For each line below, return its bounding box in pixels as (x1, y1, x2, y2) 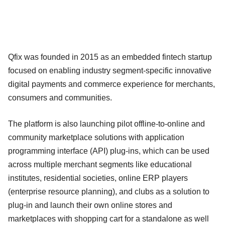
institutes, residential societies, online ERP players (8, 173, 188, 182)
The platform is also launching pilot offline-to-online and (8, 119, 205, 128)
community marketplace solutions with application (8, 133, 184, 142)
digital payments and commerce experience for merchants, (8, 79, 215, 88)
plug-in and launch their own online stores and (8, 200, 172, 209)
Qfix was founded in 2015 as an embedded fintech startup (8, 52, 212, 61)
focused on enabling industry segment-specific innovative (8, 66, 211, 75)
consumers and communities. (8, 93, 116, 102)
